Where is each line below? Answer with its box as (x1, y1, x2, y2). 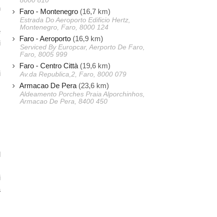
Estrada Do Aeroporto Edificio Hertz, (20, 16, 130, 24)
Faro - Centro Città (19, 62, 78, 70)
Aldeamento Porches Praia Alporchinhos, (20, 91, 145, 98)
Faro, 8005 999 (20, 51, 67, 58)
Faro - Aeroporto (19, 34, 71, 43)
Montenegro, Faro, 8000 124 (20, 24, 108, 31)
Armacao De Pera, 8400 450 (20, 98, 108, 105)
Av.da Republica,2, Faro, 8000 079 (20, 71, 126, 78)
